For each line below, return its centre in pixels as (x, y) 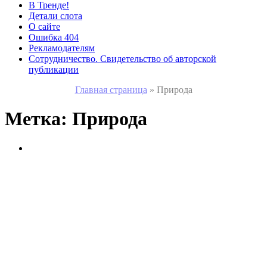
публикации (54, 69)
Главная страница (111, 90)
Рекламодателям (62, 48)
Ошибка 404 (54, 37)
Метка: (38, 119)
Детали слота (55, 16)
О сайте (44, 27)
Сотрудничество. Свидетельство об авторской (122, 59)
